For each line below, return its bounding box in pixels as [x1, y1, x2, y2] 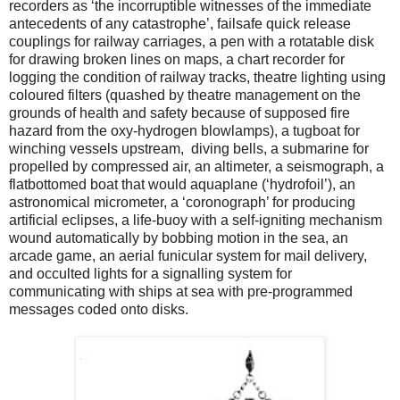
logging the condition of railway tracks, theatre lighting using [9, 69, 386, 85]
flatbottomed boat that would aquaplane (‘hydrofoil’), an [9, 176, 355, 192]
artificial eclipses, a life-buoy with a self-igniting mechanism [9, 212, 382, 228]
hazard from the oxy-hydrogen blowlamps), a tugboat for [9, 122, 360, 138]
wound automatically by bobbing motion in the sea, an [9, 229, 348, 246]
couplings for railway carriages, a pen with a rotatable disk [9, 33, 374, 49]
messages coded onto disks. [9, 301, 188, 317]
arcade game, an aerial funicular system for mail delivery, [9, 247, 367, 263]
